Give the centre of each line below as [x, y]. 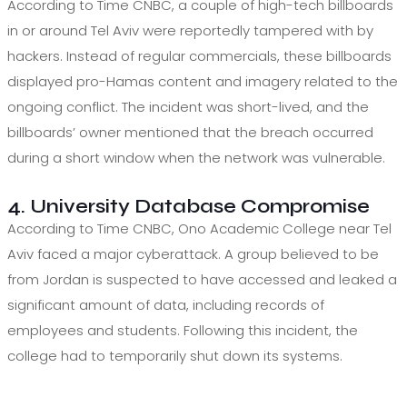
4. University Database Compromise [189, 206]
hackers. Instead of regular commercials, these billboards [199, 55]
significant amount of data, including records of [166, 304]
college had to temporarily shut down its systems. [175, 355]
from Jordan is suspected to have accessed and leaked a [202, 279]
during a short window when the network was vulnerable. [196, 157]
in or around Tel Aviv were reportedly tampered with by [190, 30]
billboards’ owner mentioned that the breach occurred [190, 132]
